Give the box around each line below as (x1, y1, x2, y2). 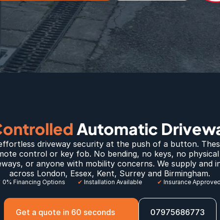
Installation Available (82, 178, 142, 186)
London (37, 168, 66, 178)
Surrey (119, 168, 146, 178)
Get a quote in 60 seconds (15, 207, 115, 217)
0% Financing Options (1, 178, 66, 186)
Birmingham (164, 168, 209, 178)
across (9, 168, 37, 178)
